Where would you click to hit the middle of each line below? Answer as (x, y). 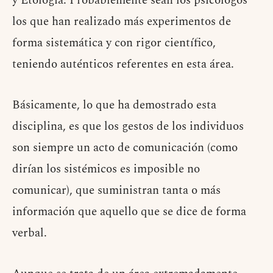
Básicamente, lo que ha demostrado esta (114, 105)
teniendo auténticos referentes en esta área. (123, 65)
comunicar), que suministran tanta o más (116, 191)
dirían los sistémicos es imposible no (106, 169)
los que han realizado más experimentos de (122, 22)
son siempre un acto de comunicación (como (125, 148)
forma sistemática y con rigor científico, (114, 43)
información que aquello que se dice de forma (129, 212)
